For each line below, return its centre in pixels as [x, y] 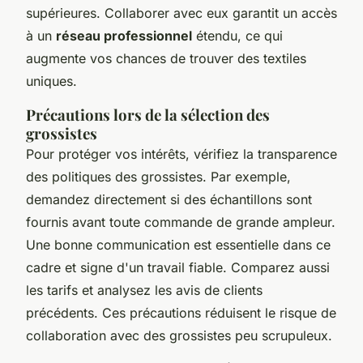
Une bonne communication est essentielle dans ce [178, 244]
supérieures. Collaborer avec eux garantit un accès [181, 13]
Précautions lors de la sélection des [148, 114]
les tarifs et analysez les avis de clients [144, 290]
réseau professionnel [124, 35]
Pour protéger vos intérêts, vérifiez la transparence [181, 154]
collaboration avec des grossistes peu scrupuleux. [179, 335]
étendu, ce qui [237, 35]
